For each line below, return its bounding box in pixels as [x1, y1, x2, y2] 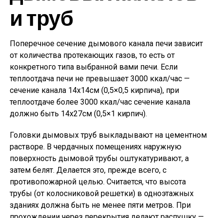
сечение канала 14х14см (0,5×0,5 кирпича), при [10, 86, 179, 95]
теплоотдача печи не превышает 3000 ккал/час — [10, 74, 190, 83]
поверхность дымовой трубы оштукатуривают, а [10, 154, 189, 163]
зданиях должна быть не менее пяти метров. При [10, 200, 191, 210]
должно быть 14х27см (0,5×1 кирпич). [10, 109, 147, 118]
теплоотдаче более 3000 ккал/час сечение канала [10, 97, 190, 107]
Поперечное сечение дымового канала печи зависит [10, 39, 203, 48]
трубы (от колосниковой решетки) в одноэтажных [10, 189, 194, 198]
